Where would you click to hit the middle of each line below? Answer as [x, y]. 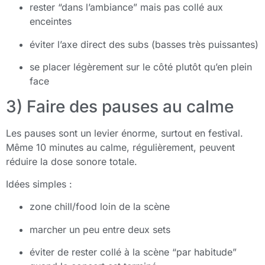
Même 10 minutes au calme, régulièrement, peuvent [120, 147]
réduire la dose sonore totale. [72, 161]
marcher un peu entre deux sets [100, 229]
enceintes [51, 22]
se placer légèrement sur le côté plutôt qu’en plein [141, 67]
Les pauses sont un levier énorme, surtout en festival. [125, 133]
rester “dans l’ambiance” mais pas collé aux [126, 7]
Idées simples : [39, 184]
